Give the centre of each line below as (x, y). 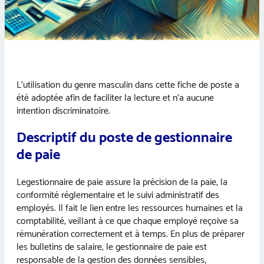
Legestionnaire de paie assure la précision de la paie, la (122, 182)
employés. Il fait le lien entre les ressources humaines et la (130, 208)
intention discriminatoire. (63, 111)
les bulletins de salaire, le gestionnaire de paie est (112, 247)
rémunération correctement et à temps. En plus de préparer (131, 234)
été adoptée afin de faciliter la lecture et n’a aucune (115, 98)
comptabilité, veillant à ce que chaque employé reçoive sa (128, 221)
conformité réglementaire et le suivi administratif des (118, 195)
